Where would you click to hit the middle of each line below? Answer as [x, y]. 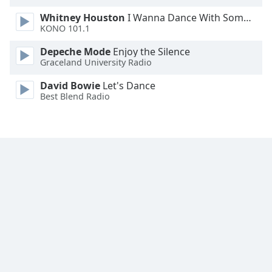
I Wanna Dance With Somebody [184, 18]
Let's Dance [128, 86]
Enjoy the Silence [150, 52]
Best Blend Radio [75, 97]
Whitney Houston [83, 18]
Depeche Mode [75, 52]
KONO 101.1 [65, 29]
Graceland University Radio [96, 63]
